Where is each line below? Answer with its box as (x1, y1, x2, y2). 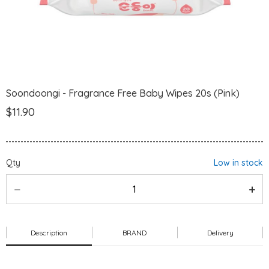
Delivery (207, 228, 234, 237)
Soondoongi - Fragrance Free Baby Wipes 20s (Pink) (6, 87, 240, 100)
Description (30, 228, 67, 237)
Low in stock (214, 157, 263, 168)
